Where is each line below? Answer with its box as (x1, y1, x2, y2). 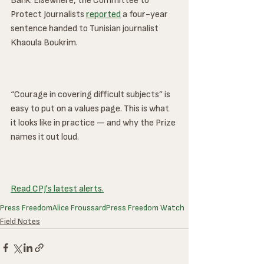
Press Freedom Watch (106, 202, 184, 213)
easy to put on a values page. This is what (11, 103, 171, 114)
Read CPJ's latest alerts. (11, 183, 104, 194)
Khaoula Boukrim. (11, 37, 78, 48)
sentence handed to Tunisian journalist (11, 22, 160, 34)
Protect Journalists (11, 8, 86, 20)
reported (86, 8, 121, 20)
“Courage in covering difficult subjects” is (11, 88, 172, 100)
